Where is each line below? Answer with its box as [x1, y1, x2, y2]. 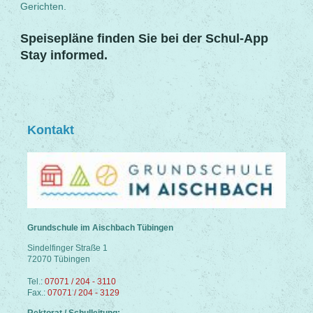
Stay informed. [20, 48, 108, 62]
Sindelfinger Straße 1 [27, 242, 108, 253]
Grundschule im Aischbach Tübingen [27, 222, 173, 233]
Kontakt [27, 123, 74, 138]
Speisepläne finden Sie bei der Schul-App [20, 31, 268, 45]
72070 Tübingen [27, 254, 90, 264]
